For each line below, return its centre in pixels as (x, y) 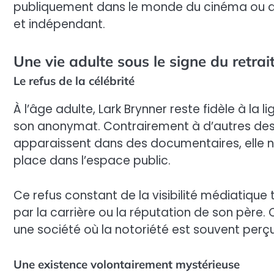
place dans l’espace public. (92, 161)
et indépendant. (59, 24)
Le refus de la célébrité (74, 81)
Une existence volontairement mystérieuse (127, 265)
